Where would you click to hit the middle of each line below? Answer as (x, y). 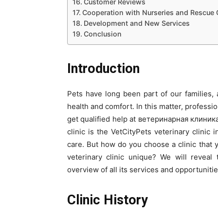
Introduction (103, 69)
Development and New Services (136, 23)
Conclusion (102, 34)
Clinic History (108, 200)
